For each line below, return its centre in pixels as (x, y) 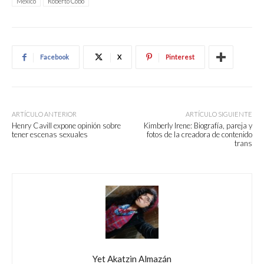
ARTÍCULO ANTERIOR (44, 114)
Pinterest (180, 57)
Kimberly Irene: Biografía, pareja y (198, 126)
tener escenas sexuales (50, 135)
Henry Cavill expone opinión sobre (66, 126)
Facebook (55, 57)
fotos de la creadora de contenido (199, 135)
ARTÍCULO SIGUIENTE (219, 114)
